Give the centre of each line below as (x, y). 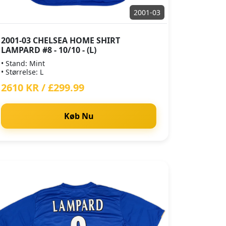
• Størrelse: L (22, 72)
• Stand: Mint (23, 63)
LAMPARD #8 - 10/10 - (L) (49, 50)
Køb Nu (79, 116)
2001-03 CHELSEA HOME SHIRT (61, 40)
